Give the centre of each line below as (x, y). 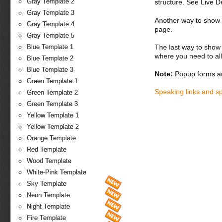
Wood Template (49, 161)
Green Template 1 (52, 81)
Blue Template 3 (50, 70)
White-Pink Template (56, 172)
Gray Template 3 (51, 13)
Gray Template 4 (51, 24)
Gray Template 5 (51, 36)
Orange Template (51, 138)
